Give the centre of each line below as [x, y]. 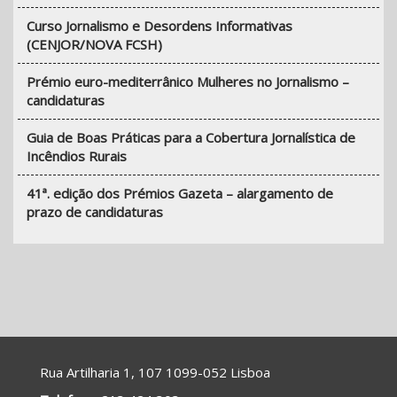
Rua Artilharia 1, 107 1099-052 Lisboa [155, 373]
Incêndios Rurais [77, 156]
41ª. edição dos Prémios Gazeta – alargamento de [180, 194]
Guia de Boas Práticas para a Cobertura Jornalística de [191, 138]
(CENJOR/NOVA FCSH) [94, 45]
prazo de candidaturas [95, 212]
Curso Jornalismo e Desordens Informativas [160, 26]
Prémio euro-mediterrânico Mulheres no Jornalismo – [188, 82]
